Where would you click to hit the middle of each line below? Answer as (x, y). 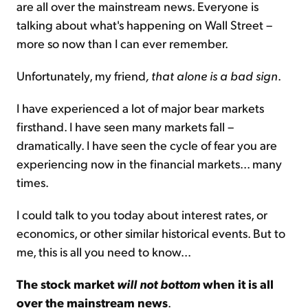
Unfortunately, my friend (81, 75)
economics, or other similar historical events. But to (151, 232)
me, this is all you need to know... (104, 251)
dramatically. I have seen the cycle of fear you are (147, 144)
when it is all (237, 283)
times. (33, 181)
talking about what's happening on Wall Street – (144, 24)
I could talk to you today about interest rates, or (142, 214)
